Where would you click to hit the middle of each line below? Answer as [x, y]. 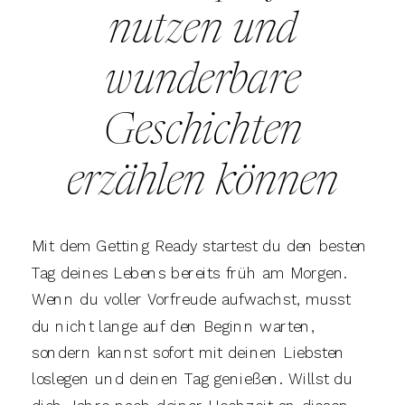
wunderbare [202, 82]
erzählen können [202, 183]
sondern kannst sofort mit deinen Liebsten [188, 353]
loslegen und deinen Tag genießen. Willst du [192, 379]
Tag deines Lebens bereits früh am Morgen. [190, 273]
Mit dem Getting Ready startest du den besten [200, 246]
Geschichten [202, 132]
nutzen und [202, 31]
